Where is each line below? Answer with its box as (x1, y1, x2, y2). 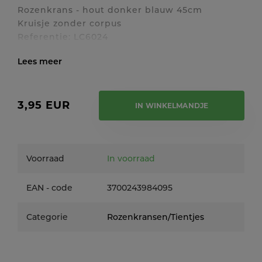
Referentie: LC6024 (18, 32, 108, 42)
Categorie (26, 212, 68, 222)
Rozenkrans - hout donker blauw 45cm (18, 5, 202, 15)
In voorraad (107, 153, 155, 164)
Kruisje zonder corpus (18, 18, 122, 29)
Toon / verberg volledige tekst (39, 67, 167, 78)
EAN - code (26, 182, 73, 193)
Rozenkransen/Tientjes (107, 212, 204, 222)
